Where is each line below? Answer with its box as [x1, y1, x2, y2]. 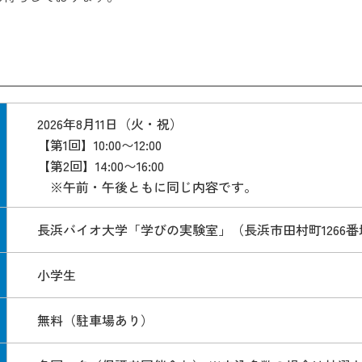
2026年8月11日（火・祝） [37, 114, 183, 133]
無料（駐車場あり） [37, 310, 154, 330]
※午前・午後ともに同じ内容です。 [37, 177, 257, 196]
